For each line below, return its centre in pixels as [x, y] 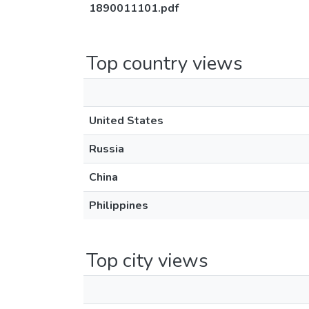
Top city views [147, 261]
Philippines [119, 206]
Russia [107, 149]
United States [126, 121]
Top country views [165, 63]
